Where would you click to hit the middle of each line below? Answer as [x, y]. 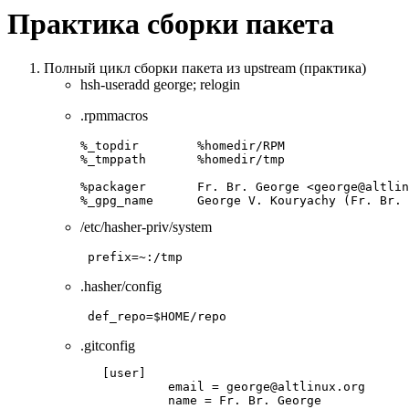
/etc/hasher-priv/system [146, 227]
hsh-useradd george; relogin [160, 85]
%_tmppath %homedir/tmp [183, 160]
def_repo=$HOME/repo [157, 317]
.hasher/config [121, 287]
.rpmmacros [114, 116]
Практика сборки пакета [171, 24]
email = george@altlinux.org [223, 387]
